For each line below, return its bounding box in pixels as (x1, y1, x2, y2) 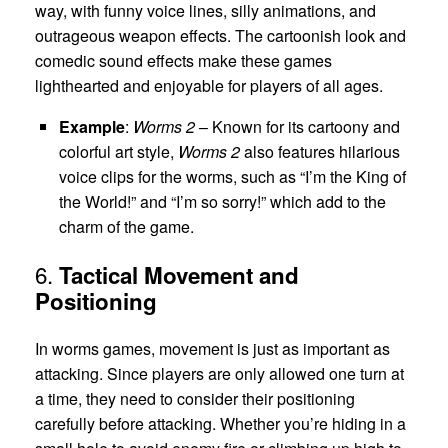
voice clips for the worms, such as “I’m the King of (59, 165, 406, 189)
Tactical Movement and (59, 258, 299, 291)
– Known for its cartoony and (195, 115, 400, 139)
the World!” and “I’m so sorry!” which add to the (59, 190, 386, 214)
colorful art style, (59, 140, 178, 164)
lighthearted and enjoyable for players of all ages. (35, 74, 383, 98)
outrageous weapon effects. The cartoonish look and (35, 24, 406, 48)
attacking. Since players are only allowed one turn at (35, 361, 404, 385)
